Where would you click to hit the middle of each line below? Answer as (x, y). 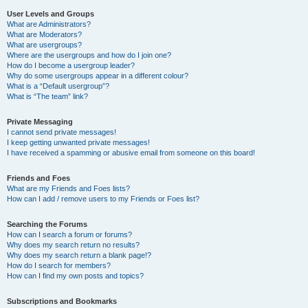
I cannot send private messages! (62, 132)
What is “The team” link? (47, 96)
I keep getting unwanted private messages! (78, 142)
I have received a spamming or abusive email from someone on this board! (131, 153)
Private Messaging (40, 122)
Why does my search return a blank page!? (79, 255)
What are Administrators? (49, 24)
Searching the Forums (47, 224)
